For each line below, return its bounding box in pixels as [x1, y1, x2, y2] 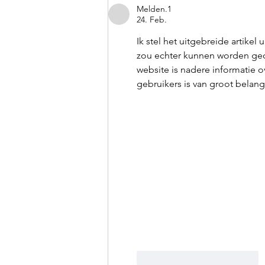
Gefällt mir [154, 252, 193, 263]
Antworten [219, 252, 258, 263]
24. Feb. [137, 14, 167, 25]
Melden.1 [137, 4, 172, 15]
